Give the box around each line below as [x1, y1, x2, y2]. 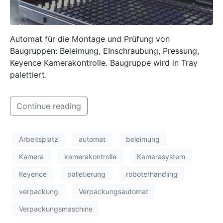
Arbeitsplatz [19, 134, 58, 143]
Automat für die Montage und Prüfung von [10, 33, 170, 44]
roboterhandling [126, 169, 178, 178]
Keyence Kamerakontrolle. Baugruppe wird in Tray [10, 57, 198, 68]
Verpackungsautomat [79, 187, 148, 196]
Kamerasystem [137, 152, 185, 161]
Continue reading [16, 101, 81, 111]
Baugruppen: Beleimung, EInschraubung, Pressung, [10, 45, 199, 56]
